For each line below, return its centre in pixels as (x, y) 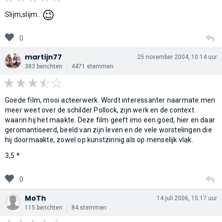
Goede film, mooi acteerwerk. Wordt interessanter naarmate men (110, 100)
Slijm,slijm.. (24, 14)
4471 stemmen (92, 66)
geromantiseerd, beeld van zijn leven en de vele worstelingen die (109, 130)
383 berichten (44, 66)
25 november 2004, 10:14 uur (177, 57)
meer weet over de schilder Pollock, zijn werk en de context (100, 110)
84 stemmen (89, 207)
